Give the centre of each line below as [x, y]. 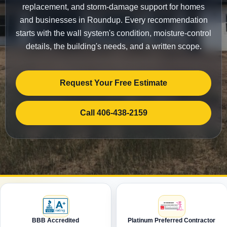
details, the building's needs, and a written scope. [113, 46]
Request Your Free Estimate [113, 83]
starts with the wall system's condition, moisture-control [113, 33]
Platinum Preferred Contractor [172, 220]
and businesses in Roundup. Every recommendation [113, 20]
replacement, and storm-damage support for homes [113, 7]
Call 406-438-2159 [113, 113]
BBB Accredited [56, 220]
